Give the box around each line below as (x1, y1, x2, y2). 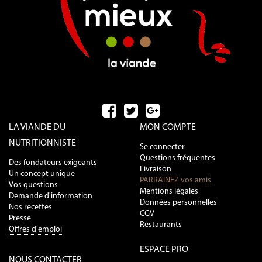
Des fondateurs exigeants (9, 158, 97, 167)
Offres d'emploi (9, 225, 62, 234)
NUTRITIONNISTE (9, 138, 76, 148)
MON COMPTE (140, 122, 196, 132)
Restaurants (140, 220, 182, 229)
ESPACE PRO (140, 244, 188, 254)
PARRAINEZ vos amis (140, 175, 211, 185)
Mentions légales (140, 187, 198, 196)
